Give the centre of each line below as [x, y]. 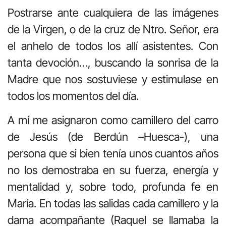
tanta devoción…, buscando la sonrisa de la [113, 63]
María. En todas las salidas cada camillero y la [113, 203]
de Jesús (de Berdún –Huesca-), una [113, 136]
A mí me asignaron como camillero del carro [113, 120]
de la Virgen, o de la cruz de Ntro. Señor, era [113, 30]
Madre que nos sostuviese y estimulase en [113, 79]
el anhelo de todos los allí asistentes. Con [113, 46]
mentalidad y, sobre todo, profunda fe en [113, 186]
